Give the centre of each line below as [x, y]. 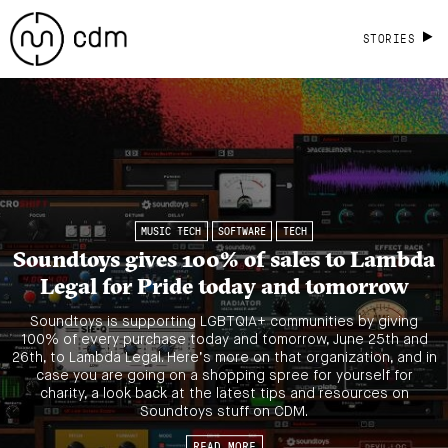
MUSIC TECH [171, 231]
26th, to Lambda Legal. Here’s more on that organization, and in [224, 357]
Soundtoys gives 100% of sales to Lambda [224, 259]
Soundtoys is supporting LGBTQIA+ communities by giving [224, 321]
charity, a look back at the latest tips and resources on [224, 393]
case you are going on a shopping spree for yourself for [224, 375]
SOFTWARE [242, 231]
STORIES [389, 38]
